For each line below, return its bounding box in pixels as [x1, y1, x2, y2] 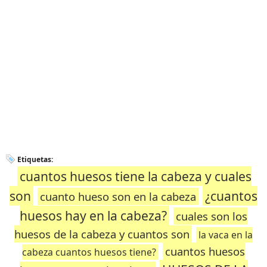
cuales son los [176, 209, 247, 223]
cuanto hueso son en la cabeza [40, 189, 196, 204]
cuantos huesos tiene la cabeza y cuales [19, 167, 252, 185]
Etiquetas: [17, 154, 53, 164]
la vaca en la [198, 228, 253, 241]
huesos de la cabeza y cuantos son [14, 226, 190, 241]
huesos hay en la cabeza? [20, 207, 167, 224]
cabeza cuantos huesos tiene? [22, 246, 156, 259]
